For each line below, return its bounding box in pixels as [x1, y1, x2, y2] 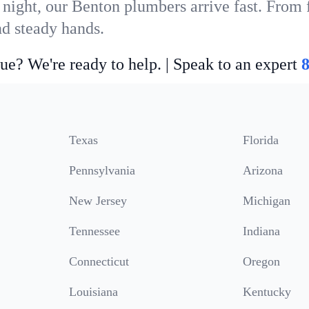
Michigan [243, 194, 290, 208]
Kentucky [243, 285, 291, 299]
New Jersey [69, 194, 127, 208]
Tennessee [69, 224, 120, 238]
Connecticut [69, 255, 129, 268]
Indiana [243, 224, 280, 238]
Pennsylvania [69, 163, 135, 177]
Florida [243, 133, 279, 147]
